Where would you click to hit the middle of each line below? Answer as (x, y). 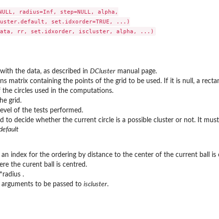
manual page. (136, 71)
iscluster (95, 184)
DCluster (103, 71)
